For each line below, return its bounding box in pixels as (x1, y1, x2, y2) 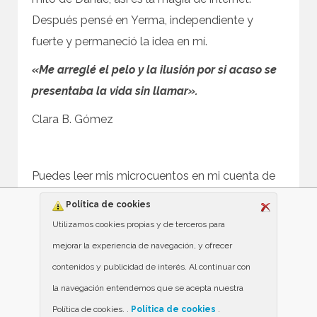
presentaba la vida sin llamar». (32, 84, 198, 98)
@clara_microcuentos (89, 190, 202, 204)
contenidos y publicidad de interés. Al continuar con (52, 262, 250, 272)
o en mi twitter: (202, 190, 282, 204)
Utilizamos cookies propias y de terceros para (52, 219, 225, 229)
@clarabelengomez (32, 212, 134, 225)
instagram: (32, 190, 89, 204)
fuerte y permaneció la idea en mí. (32, 35, 207, 48)
